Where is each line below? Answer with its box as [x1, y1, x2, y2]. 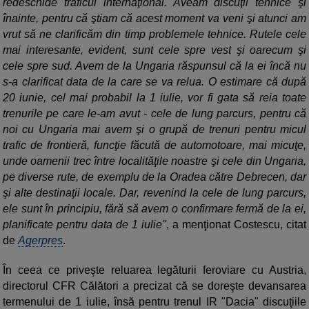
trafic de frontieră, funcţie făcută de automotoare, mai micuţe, [3, 139, 306, 152]
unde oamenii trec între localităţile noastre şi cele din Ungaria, [3, 155, 306, 168]
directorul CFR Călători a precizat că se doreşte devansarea [3, 280, 306, 292]
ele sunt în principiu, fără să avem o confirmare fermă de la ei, [3, 203, 306, 215]
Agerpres [18, 235, 63, 247]
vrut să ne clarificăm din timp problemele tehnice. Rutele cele [3, 28, 306, 41]
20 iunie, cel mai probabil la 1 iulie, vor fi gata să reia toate [3, 92, 306, 104]
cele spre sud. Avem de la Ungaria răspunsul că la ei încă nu [3, 60, 306, 72]
